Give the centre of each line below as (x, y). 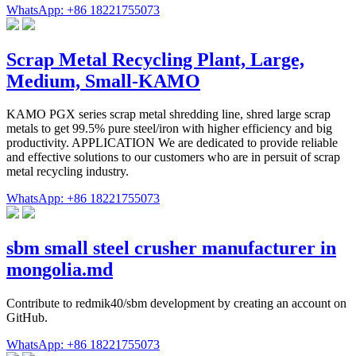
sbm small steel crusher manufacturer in (171, 248)
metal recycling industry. (68, 172)
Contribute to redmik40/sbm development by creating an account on (176, 304)
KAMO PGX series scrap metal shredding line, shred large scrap (168, 114)
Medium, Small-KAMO (103, 81)
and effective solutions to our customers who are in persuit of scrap (173, 157)
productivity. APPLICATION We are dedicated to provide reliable (172, 143)
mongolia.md (60, 270)
